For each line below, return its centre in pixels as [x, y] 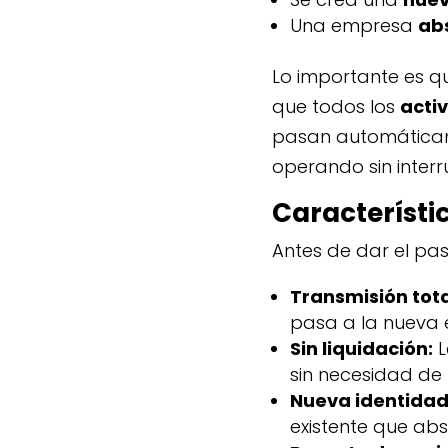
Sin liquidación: [361, 349]
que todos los [336, 107]
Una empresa [354, 26]
